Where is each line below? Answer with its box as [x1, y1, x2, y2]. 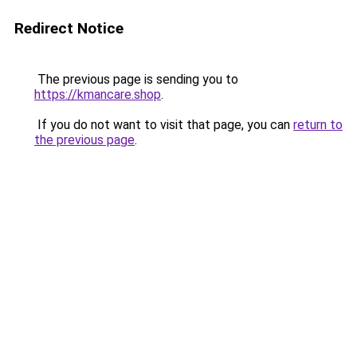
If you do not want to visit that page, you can [34, 117, 293, 132]
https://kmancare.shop [34, 87, 161, 102]
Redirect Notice [14, 19, 124, 37]
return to [293, 117, 343, 132]
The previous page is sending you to [34, 72, 238, 87]
